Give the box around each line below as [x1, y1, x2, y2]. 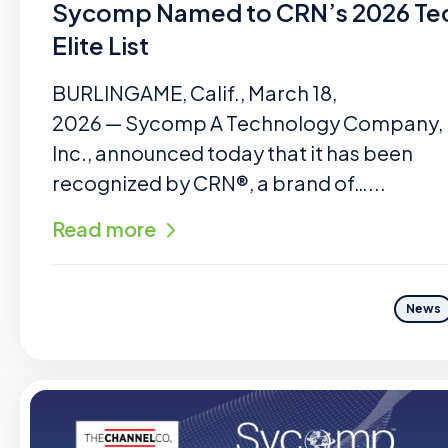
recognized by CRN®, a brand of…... [52, 170, 386, 195]
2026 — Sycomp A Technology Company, [52, 110, 443, 135]
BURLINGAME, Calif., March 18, [52, 80, 337, 105]
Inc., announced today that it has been [52, 140, 413, 165]
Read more [52, 216, 156, 241]
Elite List [52, 30, 149, 60]
